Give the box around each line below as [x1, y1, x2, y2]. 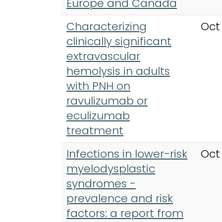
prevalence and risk [66, 191, 173, 206]
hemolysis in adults [66, 63, 170, 79]
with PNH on [66, 78, 130, 94]
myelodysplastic [66, 161, 155, 176]
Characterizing [66, 19, 147, 34]
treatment [66, 123, 123, 138]
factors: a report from [66, 206, 183, 221]
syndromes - [66, 176, 136, 191]
